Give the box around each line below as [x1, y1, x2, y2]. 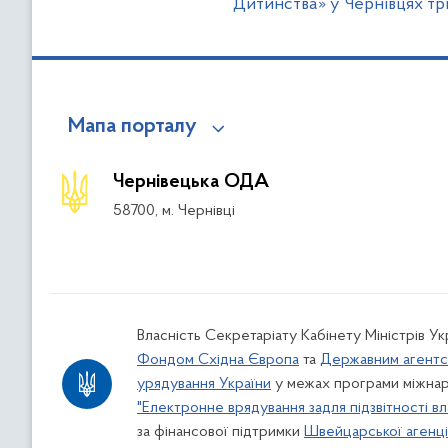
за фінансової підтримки [137, 424, 304, 440]
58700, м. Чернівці [113, 203, 236, 219]
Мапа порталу [68, 116, 197, 138]
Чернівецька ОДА [113, 172, 270, 192]
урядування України [137, 376, 271, 392]
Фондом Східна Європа [137, 352, 299, 368]
